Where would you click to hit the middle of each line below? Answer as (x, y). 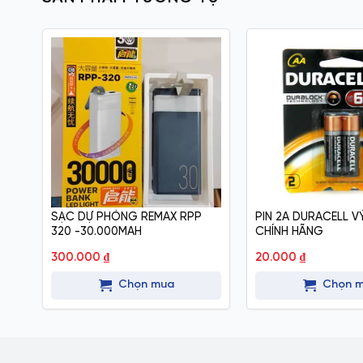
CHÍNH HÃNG (289, 232)
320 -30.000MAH (96, 232)
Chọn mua (146, 285)
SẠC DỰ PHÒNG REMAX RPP (126, 218)
